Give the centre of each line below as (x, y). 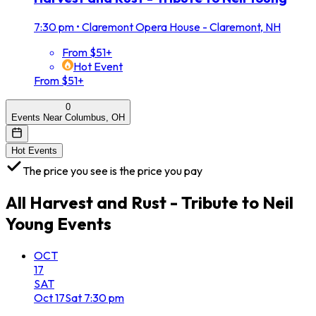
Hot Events (34, 151)
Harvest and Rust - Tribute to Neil (162, 202)
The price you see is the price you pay (113, 171)
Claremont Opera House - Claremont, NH (181, 27)
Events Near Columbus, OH (68, 118)
